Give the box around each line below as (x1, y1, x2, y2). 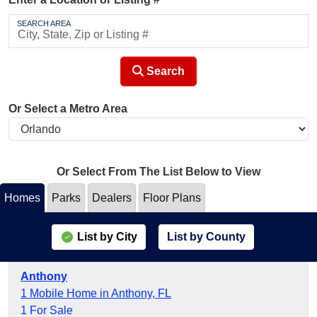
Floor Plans (143, 192, 201, 204)
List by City (77, 231, 137, 243)
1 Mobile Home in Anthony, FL (21, 287, 171, 299)
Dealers (92, 192, 132, 204)
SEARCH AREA (16, 19, 71, 28)
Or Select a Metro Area (8, 103, 127, 115)
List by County (167, 231, 246, 243)
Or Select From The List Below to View (57, 166, 260, 178)
